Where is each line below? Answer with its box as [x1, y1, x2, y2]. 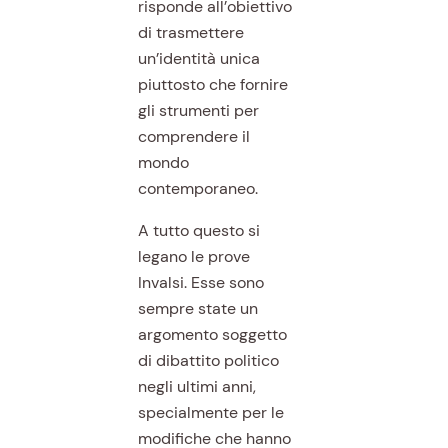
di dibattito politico [137, 349, 279, 371]
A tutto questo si [137, 219, 260, 241]
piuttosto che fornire [137, 73, 288, 95]
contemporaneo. [137, 177, 258, 199]
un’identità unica [137, 47, 260, 69]
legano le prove [137, 245, 250, 267]
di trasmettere [137, 21, 244, 43]
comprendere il [137, 125, 250, 147]
